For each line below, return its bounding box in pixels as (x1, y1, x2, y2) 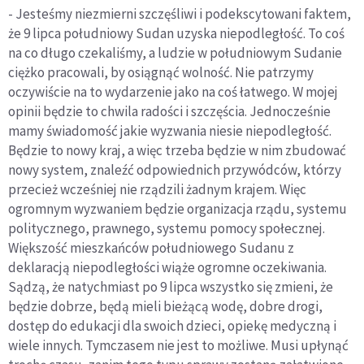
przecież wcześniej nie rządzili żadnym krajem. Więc (8, 180, 306, 199)
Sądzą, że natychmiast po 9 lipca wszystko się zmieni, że (8, 278, 333, 297)
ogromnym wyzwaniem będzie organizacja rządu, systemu (8, 200, 347, 219)
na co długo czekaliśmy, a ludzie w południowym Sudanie (8, 44, 342, 63)
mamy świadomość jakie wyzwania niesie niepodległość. (8, 122, 331, 141)
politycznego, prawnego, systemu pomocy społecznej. (8, 219, 325, 238)
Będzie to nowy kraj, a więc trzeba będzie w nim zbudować (8, 141, 346, 160)
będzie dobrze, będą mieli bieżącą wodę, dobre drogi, (8, 297, 323, 316)
